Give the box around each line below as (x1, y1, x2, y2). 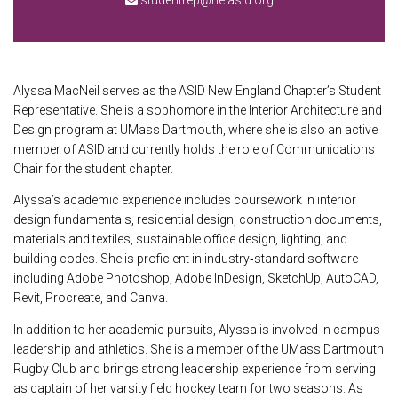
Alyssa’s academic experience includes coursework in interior (13, 193, 356, 208)
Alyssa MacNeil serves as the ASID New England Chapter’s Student (13, 83, 381, 98)
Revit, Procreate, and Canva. (13, 291, 168, 306)
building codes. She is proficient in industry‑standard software (13, 251, 358, 267)
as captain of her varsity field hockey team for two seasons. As (13, 380, 363, 395)
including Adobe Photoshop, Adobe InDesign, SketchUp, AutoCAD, (13, 271, 378, 286)
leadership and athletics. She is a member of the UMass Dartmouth (13, 341, 384, 356)
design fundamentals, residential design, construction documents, (13, 212, 382, 227)
